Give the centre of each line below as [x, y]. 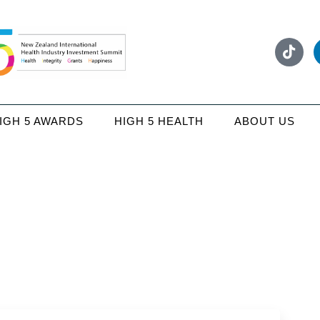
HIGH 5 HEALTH [159, 121]
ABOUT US [265, 121]
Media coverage [137, 246]
